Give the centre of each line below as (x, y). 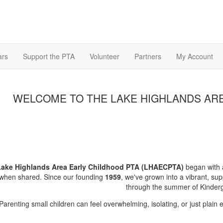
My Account (195, 56)
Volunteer (105, 56)
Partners (148, 56)
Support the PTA (49, 56)
